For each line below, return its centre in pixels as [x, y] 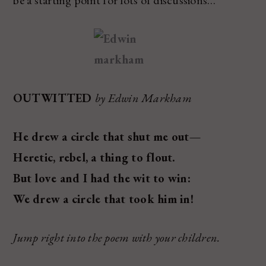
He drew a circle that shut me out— [107, 136]
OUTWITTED [54, 98]
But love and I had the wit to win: [102, 178]
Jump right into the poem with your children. [117, 237]
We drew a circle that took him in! [103, 199]
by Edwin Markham [143, 98]
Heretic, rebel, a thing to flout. [94, 157]
